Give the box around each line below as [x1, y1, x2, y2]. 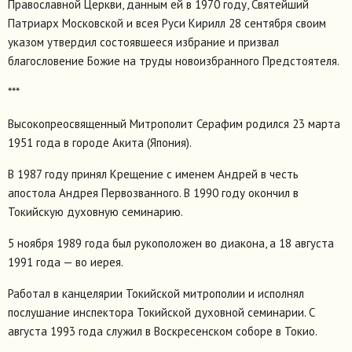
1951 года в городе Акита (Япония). [8, 134, 192, 150]
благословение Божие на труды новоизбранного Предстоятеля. [8, 53, 339, 68]
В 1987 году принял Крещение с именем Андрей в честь [8, 166, 299, 181]
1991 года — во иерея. [8, 254, 123, 269]
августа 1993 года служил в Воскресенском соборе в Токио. [8, 323, 317, 339]
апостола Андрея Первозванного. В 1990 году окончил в [8, 185, 299, 200]
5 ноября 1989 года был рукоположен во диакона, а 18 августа [8, 235, 334, 251]
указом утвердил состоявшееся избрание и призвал [8, 34, 279, 49]
